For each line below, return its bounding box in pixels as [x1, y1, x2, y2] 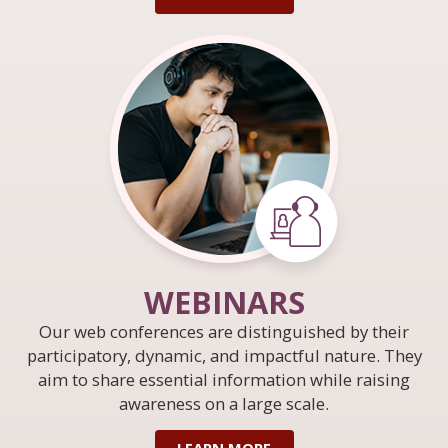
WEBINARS [143, 280, 305, 323]
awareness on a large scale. [119, 391, 329, 415]
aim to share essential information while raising [38, 367, 410, 391]
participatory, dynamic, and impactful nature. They [26, 343, 422, 367]
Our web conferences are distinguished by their [39, 319, 409, 343]
